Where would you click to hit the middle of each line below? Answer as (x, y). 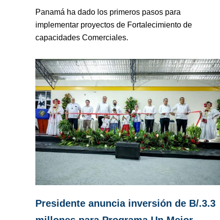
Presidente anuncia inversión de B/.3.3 (125, 204)
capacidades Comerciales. (82, 38)
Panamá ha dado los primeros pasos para (108, 12)
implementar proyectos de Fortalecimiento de (114, 25)
